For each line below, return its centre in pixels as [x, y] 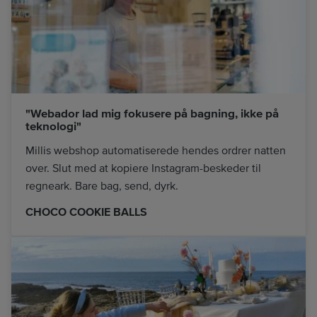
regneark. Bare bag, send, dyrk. [102, 186]
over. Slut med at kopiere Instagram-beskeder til [143, 168]
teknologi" [53, 127]
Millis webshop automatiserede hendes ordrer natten [156, 150]
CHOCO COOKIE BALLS [86, 213]
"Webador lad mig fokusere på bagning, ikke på [152, 114]
